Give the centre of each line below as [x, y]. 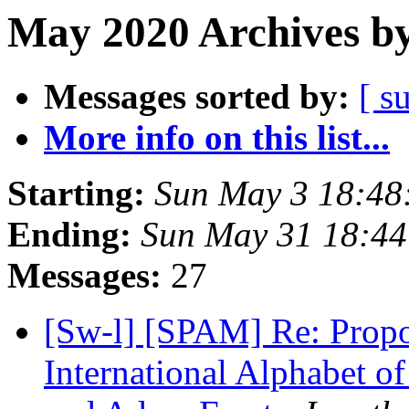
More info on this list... [217, 138]
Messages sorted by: [197, 97]
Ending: [69, 235]
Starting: [76, 194]
